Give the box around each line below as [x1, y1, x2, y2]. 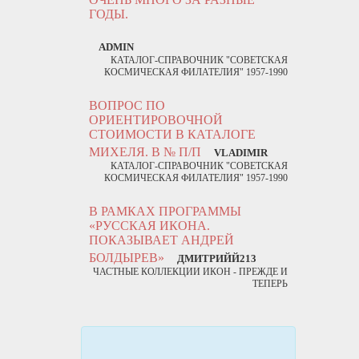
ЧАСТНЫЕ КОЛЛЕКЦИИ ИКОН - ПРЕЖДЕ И [93, 265, 288, 277]
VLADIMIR [214, 146, 268, 159]
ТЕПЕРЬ [252, 277, 288, 289]
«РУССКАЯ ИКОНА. [89, 218, 210, 232]
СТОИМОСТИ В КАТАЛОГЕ [89, 127, 256, 141]
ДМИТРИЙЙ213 [177, 252, 256, 264]
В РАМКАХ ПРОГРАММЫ [89, 204, 241, 218]
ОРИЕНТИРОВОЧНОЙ [89, 112, 223, 127]
